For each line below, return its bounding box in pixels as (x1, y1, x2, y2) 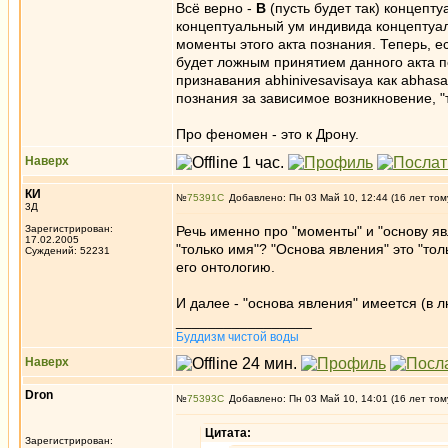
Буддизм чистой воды (176, 330, 299, 344)
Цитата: (205, 426, 251, 440)
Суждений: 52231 (25, 245, 110, 256)
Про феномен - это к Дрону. (176, 126, 359, 142)
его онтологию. (176, 259, 275, 275)
